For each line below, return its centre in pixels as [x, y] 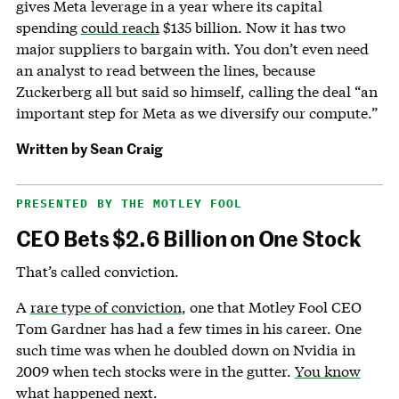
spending [48, 28]
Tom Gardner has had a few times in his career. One [188, 329]
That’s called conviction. [97, 272]
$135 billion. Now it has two [252, 28]
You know [327, 371]
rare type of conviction [106, 307]
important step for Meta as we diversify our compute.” [196, 113]
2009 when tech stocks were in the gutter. [155, 371]
